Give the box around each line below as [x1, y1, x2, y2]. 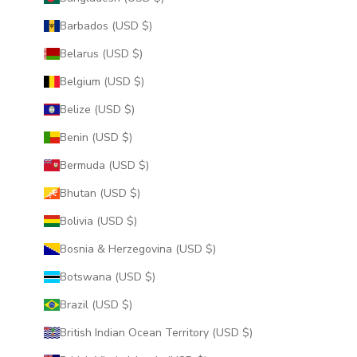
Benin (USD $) [121, 129, 132, 145]
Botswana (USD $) [144, 269, 155, 284]
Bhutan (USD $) [129, 185, 140, 201]
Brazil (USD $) [121, 296, 132, 312]
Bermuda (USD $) [138, 157, 149, 173]
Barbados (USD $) [141, 18, 152, 33]
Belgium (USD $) [133, 73, 144, 89]
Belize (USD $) [124, 101, 135, 117]
